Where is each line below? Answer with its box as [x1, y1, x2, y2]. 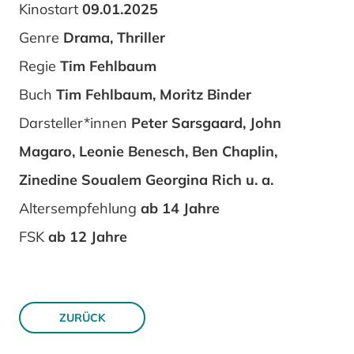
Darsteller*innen [19, 114, 127, 133]
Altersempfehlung [19, 199, 137, 218]
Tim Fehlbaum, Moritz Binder [56, 85, 251, 104]
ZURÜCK [59, 310, 105, 325]
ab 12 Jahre [48, 228, 127, 247]
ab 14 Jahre [141, 199, 220, 218]
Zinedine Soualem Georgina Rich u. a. [19, 171, 273, 190]
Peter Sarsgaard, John [131, 114, 281, 133]
